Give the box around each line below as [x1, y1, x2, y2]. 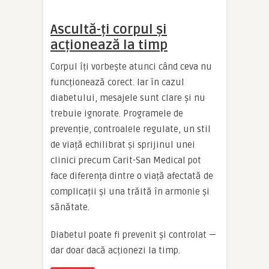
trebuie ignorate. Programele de [50, 108, 183, 119]
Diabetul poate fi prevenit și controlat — [50, 229, 216, 240]
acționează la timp [50, 37, 168, 53]
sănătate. [50, 202, 89, 213]
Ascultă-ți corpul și [50, 22, 167, 37]
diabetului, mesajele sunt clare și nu [50, 92, 205, 103]
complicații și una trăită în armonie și [50, 186, 210, 197]
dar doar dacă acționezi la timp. [50, 245, 180, 256]
